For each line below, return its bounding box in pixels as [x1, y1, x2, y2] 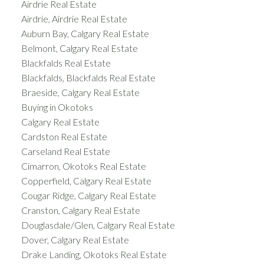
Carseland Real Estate [21, 146, 110, 157]
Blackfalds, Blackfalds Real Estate [21, 72, 156, 83]
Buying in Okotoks [21, 101, 93, 113]
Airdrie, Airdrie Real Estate [21, 13, 127, 24]
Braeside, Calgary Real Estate [21, 87, 140, 98]
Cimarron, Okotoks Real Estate [21, 160, 146, 171]
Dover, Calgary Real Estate [21, 234, 129, 245]
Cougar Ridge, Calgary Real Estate [21, 190, 156, 201]
